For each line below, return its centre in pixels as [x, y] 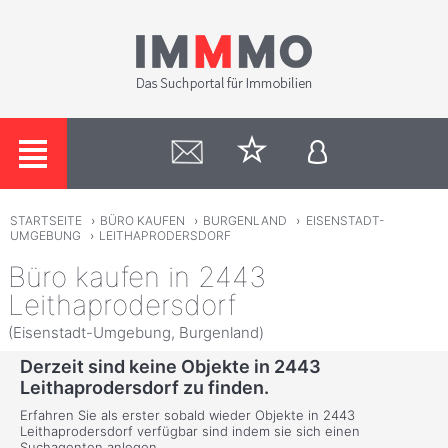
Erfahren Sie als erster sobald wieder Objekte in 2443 [187, 415]
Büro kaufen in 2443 [137, 276]
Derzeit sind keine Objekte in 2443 [170, 367]
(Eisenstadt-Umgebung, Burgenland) [136, 332]
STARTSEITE [45, 221]
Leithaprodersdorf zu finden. [144, 388]
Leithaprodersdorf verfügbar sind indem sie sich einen [190, 431]
